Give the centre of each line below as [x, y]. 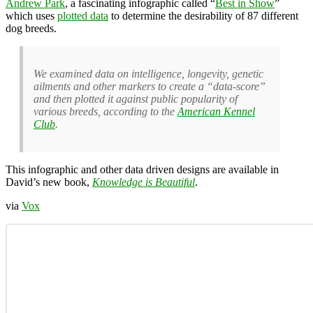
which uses [31, 15]
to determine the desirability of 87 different [203, 15]
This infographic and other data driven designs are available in [142, 169]
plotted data [83, 15]
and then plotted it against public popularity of [136, 99]
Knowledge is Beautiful [144, 182]
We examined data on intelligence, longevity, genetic [148, 73]
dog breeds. [31, 28]
